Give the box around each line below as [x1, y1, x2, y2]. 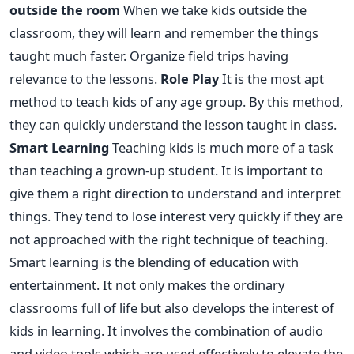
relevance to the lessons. [9, 69, 160, 88]
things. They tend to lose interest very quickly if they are [9, 206, 343, 225]
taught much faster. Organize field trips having [9, 46, 288, 65]
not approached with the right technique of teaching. [9, 229, 328, 248]
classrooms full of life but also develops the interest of [9, 298, 334, 317]
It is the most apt [219, 69, 324, 88]
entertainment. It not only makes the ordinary [9, 275, 284, 294]
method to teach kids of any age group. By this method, [9, 92, 343, 111]
